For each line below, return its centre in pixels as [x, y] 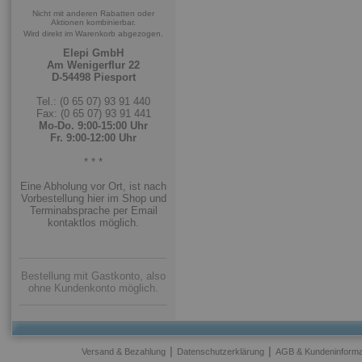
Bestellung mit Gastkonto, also [93, 276]
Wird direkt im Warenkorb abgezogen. [93, 34]
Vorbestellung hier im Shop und [93, 198]
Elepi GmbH [93, 53]
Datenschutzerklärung [220, 351]
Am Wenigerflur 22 [93, 65]
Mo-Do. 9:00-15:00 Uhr [93, 126]
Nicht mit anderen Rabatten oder [93, 13]
